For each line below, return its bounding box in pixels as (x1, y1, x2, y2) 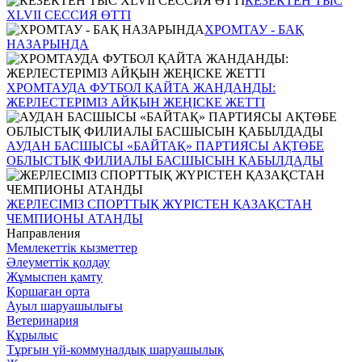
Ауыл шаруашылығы (6, 298, 123, 313)
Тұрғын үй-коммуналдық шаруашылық (6, 342, 224, 356)
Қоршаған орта (6, 284, 90, 298)
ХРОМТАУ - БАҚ (204, 22, 304, 36)
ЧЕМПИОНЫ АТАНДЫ (6, 211, 143, 225)
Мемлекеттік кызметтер (6, 240, 137, 255)
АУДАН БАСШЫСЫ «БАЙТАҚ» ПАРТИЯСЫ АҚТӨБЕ (6, 138, 324, 153)
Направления (6, 225, 80, 240)
